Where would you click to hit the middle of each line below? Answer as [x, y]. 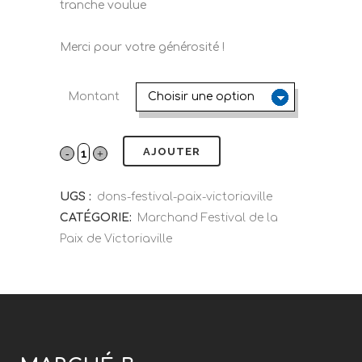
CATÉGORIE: [97, 218]
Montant [94, 97]
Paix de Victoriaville [116, 239]
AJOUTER [172, 152]
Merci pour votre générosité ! [142, 47]
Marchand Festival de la [208, 218]
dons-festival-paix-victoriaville [185, 197]
